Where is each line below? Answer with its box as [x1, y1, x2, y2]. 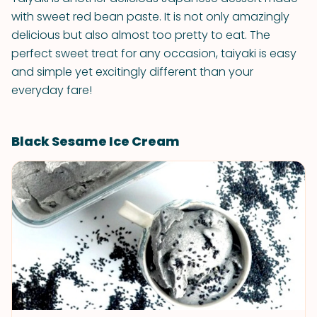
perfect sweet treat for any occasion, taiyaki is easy [11, 45, 296, 62]
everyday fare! [11, 82, 92, 98]
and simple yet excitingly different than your [11, 64, 253, 80]
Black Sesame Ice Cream [11, 132, 180, 150]
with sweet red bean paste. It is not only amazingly [11, 8, 289, 25]
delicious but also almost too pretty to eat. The [11, 27, 270, 43]
